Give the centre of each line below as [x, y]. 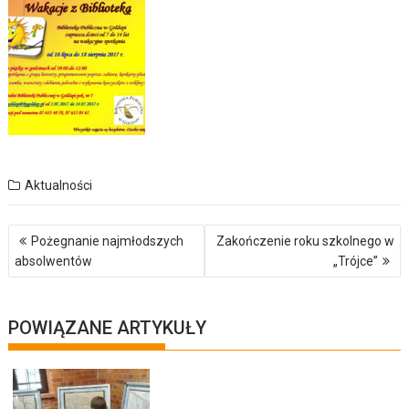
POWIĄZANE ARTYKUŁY [108, 327]
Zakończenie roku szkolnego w [305, 241]
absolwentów [54, 261]
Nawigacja [51, 232]
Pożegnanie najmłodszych [108, 241]
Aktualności [59, 185]
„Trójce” [355, 261]
